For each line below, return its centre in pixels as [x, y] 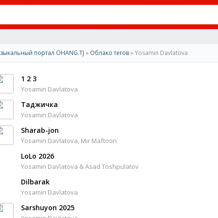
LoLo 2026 [37, 156]
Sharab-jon [40, 130]
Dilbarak [35, 182]
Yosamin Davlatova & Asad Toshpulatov [80, 166]
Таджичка [39, 104]
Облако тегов [109, 53]
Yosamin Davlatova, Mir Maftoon [69, 141]
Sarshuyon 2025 [48, 208]
